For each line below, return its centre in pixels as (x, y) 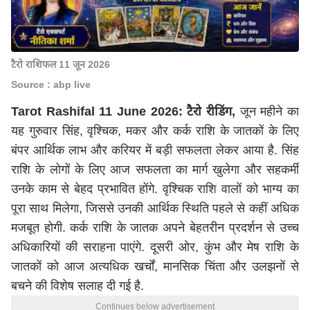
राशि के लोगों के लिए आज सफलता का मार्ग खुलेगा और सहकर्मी (155, 170)
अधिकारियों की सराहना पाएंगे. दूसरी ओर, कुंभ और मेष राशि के (155, 247)
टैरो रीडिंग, (213, 111)
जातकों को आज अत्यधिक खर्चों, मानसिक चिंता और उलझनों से (155, 266)
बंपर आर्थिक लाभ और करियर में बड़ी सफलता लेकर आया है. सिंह (155, 150)
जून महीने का (270, 111)
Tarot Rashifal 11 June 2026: (97, 111)
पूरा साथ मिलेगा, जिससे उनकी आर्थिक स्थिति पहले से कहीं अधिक (155, 208)
